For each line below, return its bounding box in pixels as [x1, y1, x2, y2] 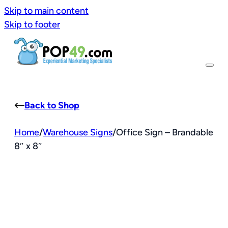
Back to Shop [24, 99, 79, 111]
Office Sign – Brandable [116, 126, 213, 138]
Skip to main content [4, 5, 89, 16]
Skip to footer [4, 19, 60, 30]
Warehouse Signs [43, 126, 112, 138]
